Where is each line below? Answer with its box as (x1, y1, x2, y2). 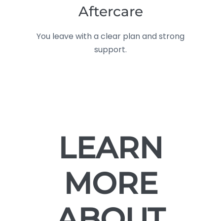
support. (94, 43, 127, 55)
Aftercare (78, 2, 143, 20)
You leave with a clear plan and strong (37, 30, 184, 42)
